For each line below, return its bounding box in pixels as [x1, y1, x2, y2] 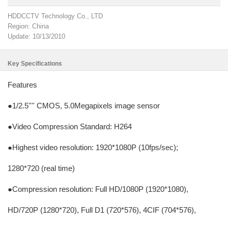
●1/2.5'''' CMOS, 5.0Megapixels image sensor [8, 101, 160, 110]
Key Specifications [8, 60, 62, 67]
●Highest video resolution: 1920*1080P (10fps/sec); [8, 143, 178, 152]
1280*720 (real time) [8, 164, 75, 173]
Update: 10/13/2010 [8, 33, 65, 40]
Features [8, 80, 37, 89]
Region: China [8, 22, 49, 30]
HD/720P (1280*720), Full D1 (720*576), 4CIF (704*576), [8, 206, 196, 214]
